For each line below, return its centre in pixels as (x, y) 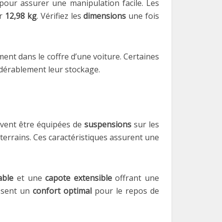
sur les (145, 124)
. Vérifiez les (60, 16)
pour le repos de (125, 191)
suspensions (108, 124)
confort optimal (62, 191)
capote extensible (79, 178)
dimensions (105, 16)
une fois (143, 16)
